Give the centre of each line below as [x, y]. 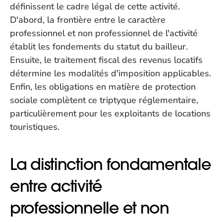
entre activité [56, 186]
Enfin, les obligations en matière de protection [103, 87]
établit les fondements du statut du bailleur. [99, 47]
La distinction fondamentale [111, 164]
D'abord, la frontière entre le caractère [88, 20]
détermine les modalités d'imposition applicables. [111, 73]
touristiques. [35, 127]
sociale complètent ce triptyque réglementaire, [104, 100]
